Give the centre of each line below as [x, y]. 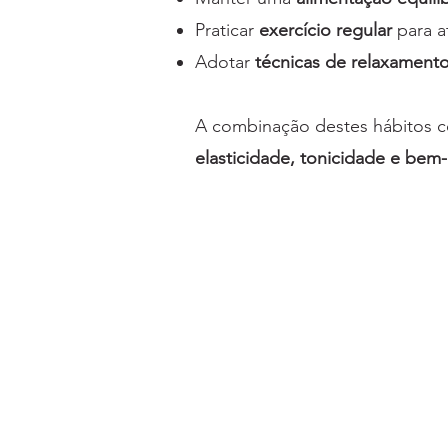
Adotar [225, 62]
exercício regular [328, 30]
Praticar [227, 30]
